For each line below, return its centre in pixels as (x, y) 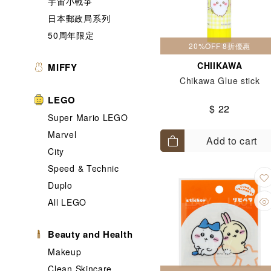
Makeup (65, 252)
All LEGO (67, 202)
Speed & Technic (83, 168)
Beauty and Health (90, 234)
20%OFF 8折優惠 (220, 46)
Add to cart (232, 141)
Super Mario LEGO (88, 117)
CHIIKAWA (220, 65)
